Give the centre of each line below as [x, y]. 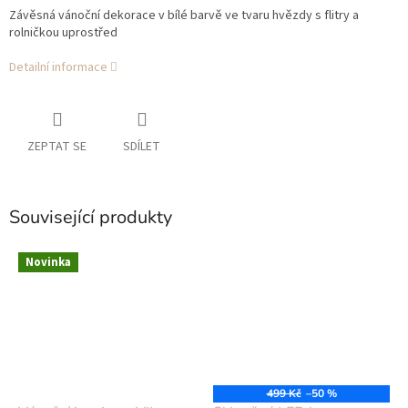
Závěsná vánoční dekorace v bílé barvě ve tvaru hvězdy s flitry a [184, 16]
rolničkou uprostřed [63, 33]
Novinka [48, 262]
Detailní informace [58, 68]
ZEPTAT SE [57, 147]
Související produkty [91, 218]
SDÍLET [142, 147]
